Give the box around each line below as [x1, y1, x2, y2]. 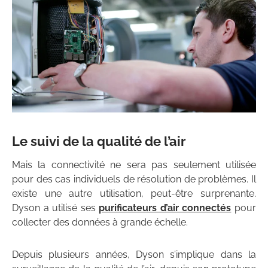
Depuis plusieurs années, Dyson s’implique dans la [12, 248, 256, 260]
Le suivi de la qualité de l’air [12, 133, 186, 149]
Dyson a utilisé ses [12, 202, 99, 214]
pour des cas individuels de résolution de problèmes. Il [12, 173, 256, 185]
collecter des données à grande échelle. [12, 216, 188, 228]
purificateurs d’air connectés [99, 202, 232, 214]
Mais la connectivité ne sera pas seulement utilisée [12, 159, 256, 170]
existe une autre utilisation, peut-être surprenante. [12, 187, 256, 199]
